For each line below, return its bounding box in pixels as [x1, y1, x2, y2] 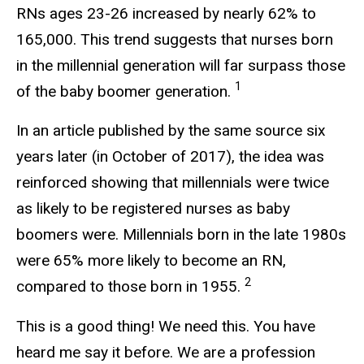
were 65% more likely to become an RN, [16, 251, 286, 271]
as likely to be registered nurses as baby [16, 199, 290, 219]
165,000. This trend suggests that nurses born [16, 29, 333, 49]
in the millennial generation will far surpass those [16, 55, 345, 75]
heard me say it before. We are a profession [16, 343, 315, 362]
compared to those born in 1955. [16, 277, 245, 297]
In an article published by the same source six [16, 121, 326, 141]
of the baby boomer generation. [16, 81, 235, 101]
